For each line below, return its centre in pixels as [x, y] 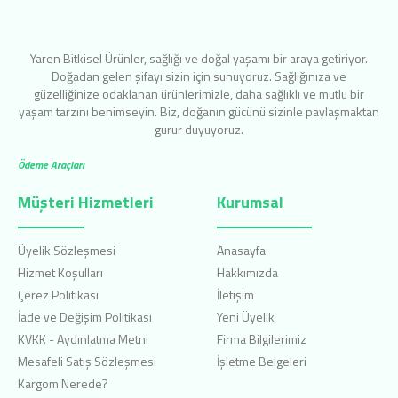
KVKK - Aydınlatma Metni [83, 339]
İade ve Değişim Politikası [85, 317]
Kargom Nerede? [63, 383]
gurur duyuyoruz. [199, 129]
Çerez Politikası [58, 295]
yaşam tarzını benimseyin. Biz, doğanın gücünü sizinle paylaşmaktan [199, 111]
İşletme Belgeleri [262, 361]
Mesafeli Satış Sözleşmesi [87, 361]
